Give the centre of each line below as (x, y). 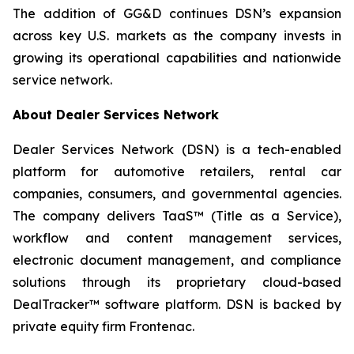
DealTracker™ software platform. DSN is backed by (177, 304)
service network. (62, 80)
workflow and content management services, (177, 238)
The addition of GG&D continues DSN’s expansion (177, 13)
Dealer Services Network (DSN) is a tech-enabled (177, 149)
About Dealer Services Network (116, 115)
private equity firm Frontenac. (104, 326)
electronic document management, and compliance (177, 260)
